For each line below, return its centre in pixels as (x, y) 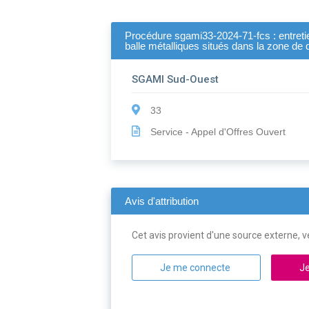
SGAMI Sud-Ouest (176, 80)
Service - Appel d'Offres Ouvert (217, 132)
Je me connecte (197, 268)
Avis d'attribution (162, 201)
